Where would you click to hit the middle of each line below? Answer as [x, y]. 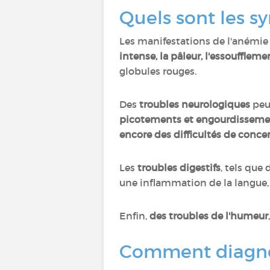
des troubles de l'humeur [209, 216]
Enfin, [134, 216]
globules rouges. [159, 71]
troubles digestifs [179, 168]
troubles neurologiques [195, 104]
